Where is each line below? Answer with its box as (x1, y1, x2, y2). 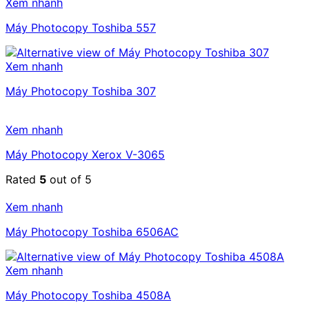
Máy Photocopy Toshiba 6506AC (6, 225, 179, 239)
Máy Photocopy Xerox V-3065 (6, 148, 165, 162)
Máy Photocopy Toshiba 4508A (6, 288, 171, 303)
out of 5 (46, 172, 92, 187)
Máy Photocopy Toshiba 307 (6, 84, 156, 99)
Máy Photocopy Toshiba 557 (6, 21, 156, 35)
